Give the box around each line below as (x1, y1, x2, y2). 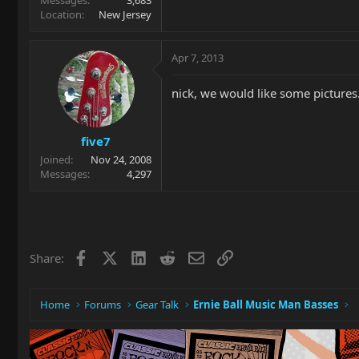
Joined (40, 152, 71, 167)
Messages (40, 167, 87, 181)
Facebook (87, 248, 141, 264)
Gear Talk (135, 297, 179, 312)
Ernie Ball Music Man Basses (193, 297, 339, 312)
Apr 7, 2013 (171, 50, 224, 65)
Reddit (174, 248, 210, 264)
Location (40, 6, 82, 22)
